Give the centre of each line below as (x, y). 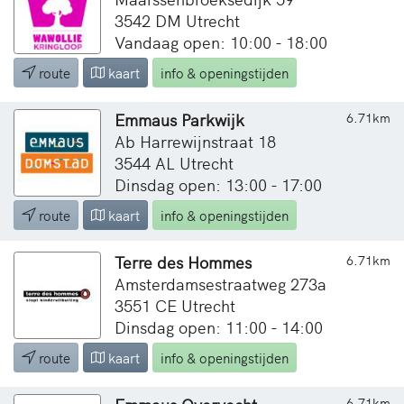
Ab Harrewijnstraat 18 (195, 141)
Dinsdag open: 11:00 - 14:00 (219, 326)
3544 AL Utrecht (174, 162)
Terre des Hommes (183, 262)
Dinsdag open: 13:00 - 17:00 (218, 184)
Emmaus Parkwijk (179, 119)
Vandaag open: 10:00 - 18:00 (221, 41)
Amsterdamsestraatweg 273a (220, 283)
